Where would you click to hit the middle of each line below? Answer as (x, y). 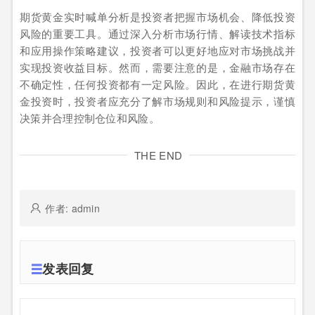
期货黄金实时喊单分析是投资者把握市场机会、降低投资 (157, 17)
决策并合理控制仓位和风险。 (90, 118)
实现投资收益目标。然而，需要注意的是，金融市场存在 (157, 67)
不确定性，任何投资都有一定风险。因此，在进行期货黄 (157, 84)
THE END (159, 155)
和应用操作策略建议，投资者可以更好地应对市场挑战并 (157, 51)
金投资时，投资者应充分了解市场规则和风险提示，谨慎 (157, 101)
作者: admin (73, 208)
